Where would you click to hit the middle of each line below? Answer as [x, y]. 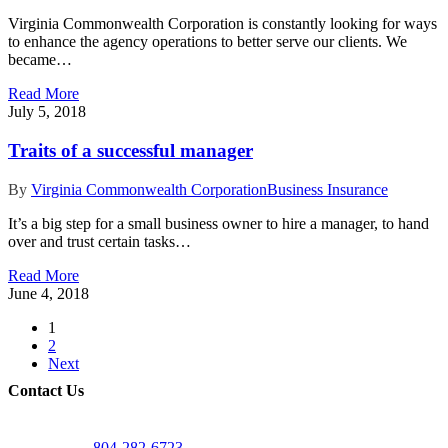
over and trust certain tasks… [99, 241]
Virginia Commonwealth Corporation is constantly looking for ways [222, 24]
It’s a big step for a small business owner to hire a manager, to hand [218, 223]
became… [40, 60]
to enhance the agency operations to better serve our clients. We [207, 42]
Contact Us [46, 391]
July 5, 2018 [47, 112]
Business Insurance [327, 189]
